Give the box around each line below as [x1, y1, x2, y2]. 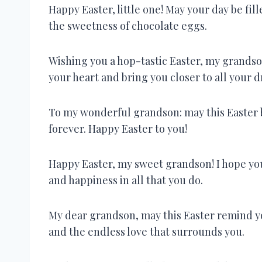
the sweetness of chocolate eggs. [49, 18, 207, 33]
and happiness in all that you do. [49, 173, 203, 187]
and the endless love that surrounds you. [49, 224, 244, 239]
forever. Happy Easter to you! [49, 121, 187, 136]
